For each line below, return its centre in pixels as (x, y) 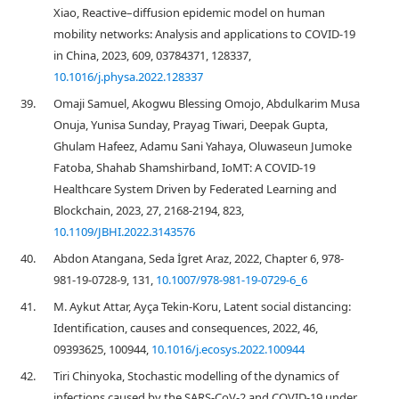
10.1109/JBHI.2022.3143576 (124, 232)
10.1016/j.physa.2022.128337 (128, 77)
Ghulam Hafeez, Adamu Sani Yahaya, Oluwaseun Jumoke (203, 146)
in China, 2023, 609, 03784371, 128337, (152, 55)
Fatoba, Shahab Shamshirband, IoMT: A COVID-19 (184, 167)
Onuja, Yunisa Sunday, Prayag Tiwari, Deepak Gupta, (191, 125)
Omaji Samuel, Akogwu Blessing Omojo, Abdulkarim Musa (207, 103)
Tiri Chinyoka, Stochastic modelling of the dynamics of (196, 376)
